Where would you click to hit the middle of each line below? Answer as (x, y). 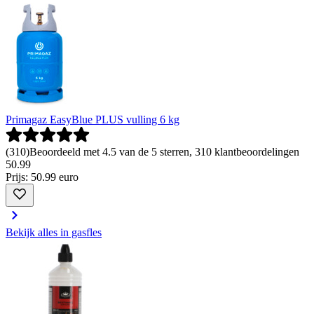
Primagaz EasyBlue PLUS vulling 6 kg (93, 120)
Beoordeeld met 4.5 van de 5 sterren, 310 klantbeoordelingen (164, 152)
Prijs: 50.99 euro (42, 177)
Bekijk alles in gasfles (54, 233)
